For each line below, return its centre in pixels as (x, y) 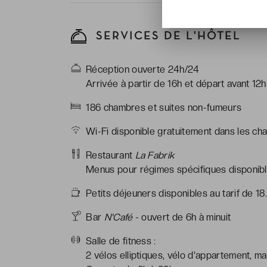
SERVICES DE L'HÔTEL (166, 36)
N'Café (118, 217)
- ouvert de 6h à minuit (182, 217)
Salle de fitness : (121, 241)
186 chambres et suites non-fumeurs (164, 107)
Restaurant (111, 155)
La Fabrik (155, 155)
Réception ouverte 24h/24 (143, 69)
